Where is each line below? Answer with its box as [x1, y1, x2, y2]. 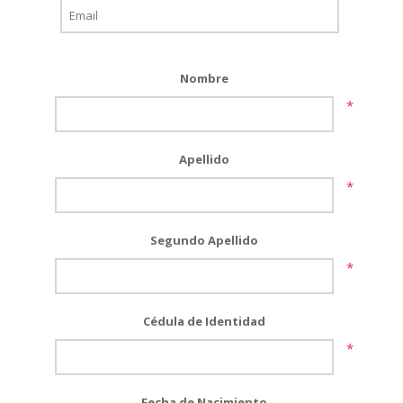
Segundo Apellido [149, 231, 258, 248]
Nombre [179, 69, 228, 86]
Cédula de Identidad [142, 312, 265, 329]
